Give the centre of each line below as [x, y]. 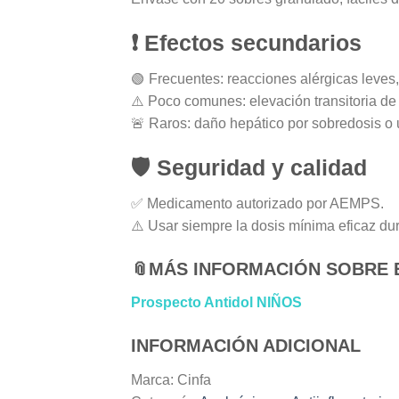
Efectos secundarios [253, 42]
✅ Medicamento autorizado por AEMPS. [257, 204]
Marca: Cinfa [171, 379]
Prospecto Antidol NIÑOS [216, 303]
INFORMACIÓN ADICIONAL [248, 345]
